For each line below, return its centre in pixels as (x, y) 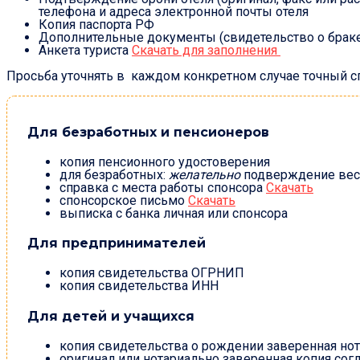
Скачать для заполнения (206, 51)
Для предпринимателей (117, 243)
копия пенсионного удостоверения (165, 162)
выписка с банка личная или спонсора (174, 213)
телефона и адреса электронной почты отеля (174, 12)
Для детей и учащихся (111, 316)
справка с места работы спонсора (163, 187)
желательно (205, 174)
